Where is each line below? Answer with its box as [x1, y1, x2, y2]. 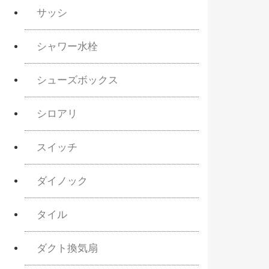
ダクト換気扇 [37, 242, 98, 254]
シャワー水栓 [37, 40, 98, 52]
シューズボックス [37, 74, 118, 86]
